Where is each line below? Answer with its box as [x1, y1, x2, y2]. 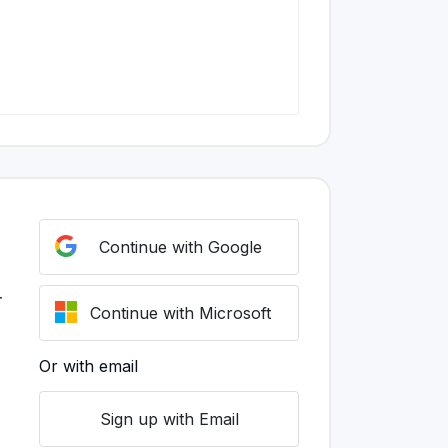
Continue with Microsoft [89, 303, 271, 323]
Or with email [39, 356, 138, 376]
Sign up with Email [99, 409, 239, 429]
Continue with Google [98, 237, 262, 257]
